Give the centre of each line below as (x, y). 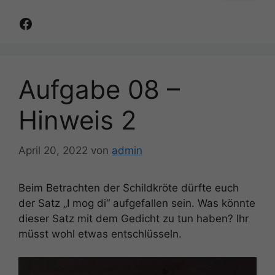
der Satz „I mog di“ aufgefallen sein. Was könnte (137, 203)
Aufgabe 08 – (99, 90)
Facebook (52, 23)
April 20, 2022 (53, 150)
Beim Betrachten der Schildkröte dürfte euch (129, 188)
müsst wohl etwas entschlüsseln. (100, 234)
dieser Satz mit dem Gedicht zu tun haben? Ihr (134, 218)
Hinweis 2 (77, 120)
